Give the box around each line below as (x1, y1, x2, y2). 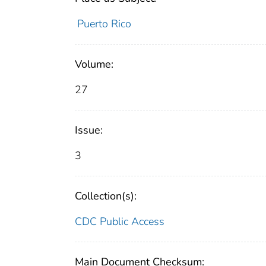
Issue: (75, 123, 103, 138)
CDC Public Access (75, 214, 164, 229)
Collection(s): (75, 189, 137, 204)
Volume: (75, 57, 113, 72)
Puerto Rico (77, 17, 131, 31)
